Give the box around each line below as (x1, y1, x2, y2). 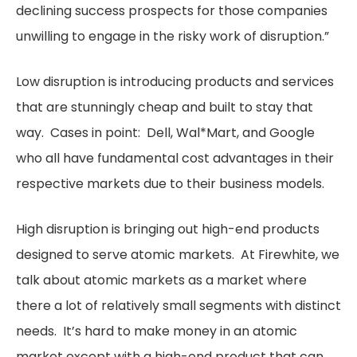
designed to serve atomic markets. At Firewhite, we (16, 245, 339, 264)
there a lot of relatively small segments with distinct (16, 296, 341, 315)
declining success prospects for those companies (16, 2, 328, 20)
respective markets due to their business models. (16, 175, 324, 193)
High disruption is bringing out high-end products (16, 220, 320, 238)
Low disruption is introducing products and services (16, 73, 334, 91)
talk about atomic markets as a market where (16, 271, 307, 289)
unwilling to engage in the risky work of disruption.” (16, 27, 329, 45)
